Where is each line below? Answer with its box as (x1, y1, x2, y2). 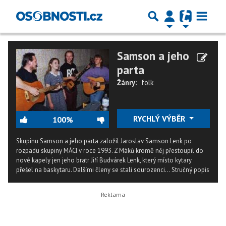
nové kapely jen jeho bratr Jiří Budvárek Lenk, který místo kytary (16, 155, 192, 164)
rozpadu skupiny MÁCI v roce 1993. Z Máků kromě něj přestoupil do (16, 146, 203, 155)
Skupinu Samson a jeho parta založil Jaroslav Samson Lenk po (16, 136, 192, 145)
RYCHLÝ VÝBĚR (133, 113, 187, 124)
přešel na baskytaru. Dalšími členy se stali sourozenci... (16, 165, 172, 174)
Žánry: (117, 78, 137, 87)
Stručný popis (172, 165, 209, 174)
